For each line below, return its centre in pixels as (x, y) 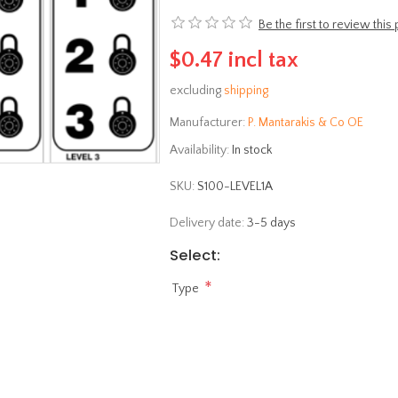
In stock (252, 150)
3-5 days (271, 223)
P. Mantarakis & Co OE (306, 122)
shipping (246, 90)
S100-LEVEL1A (235, 186)
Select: (195, 255)
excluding (197, 90)
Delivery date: (207, 223)
